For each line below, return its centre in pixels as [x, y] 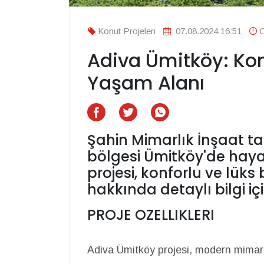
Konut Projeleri [127, 31]
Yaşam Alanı [146, 83]
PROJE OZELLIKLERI [151, 215]
